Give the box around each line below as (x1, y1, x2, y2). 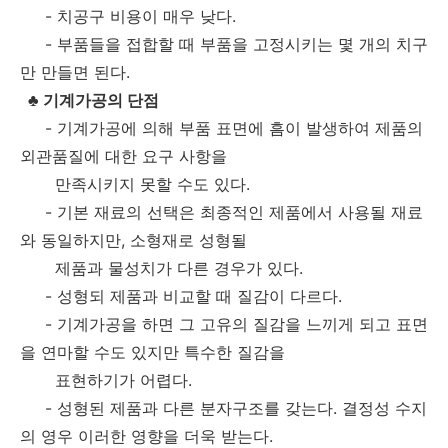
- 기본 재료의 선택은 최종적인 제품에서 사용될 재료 (20, 201, 423, 222)
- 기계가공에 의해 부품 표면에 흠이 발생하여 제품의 (20, 117, 423, 138)
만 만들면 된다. (20, 61, 130, 82)
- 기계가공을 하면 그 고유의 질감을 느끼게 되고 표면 (20, 313, 428, 334)
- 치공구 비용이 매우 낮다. (20, 5, 236, 26)
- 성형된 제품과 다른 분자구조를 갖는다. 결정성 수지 (20, 397, 427, 418)
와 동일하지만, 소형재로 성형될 (20, 229, 247, 250)
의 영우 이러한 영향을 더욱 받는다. (20, 425, 273, 446)
